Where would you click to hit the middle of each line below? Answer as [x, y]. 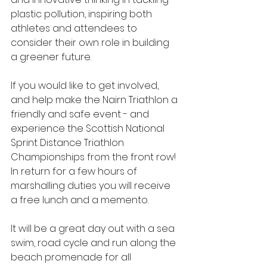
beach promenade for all [72, 257]
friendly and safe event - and [81, 114]
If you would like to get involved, [86, 86]
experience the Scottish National [89, 128]
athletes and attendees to [75, 28]
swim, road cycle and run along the [94, 243]
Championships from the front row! [94, 157]
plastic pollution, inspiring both [83, 14]
